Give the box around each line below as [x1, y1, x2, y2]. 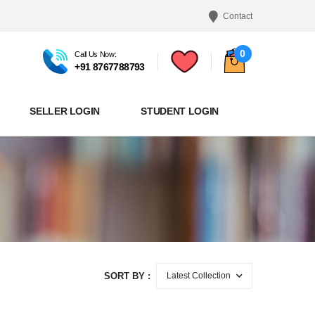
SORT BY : [103, 270, 150, 281]
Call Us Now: [75, 50, 117, 59]
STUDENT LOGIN [141, 105, 219, 117]
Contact [222, 11, 252, 21]
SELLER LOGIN [30, 105, 101, 117]
